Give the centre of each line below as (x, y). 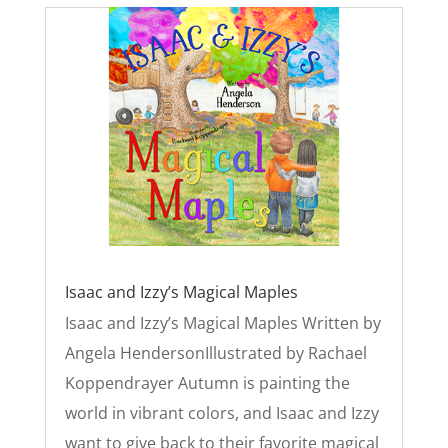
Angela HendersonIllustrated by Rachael (215, 352)
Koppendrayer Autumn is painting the (207, 382)
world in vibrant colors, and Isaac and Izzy (221, 412)
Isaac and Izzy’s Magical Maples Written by (222, 322)
